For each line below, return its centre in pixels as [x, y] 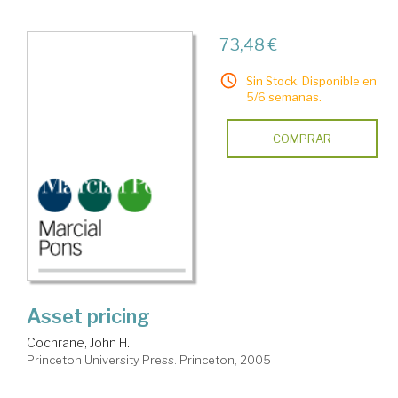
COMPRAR [302, 138]
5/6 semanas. [283, 96]
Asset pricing [88, 317]
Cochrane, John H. [78, 343]
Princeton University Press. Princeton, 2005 [149, 360]
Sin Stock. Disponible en [311, 80]
